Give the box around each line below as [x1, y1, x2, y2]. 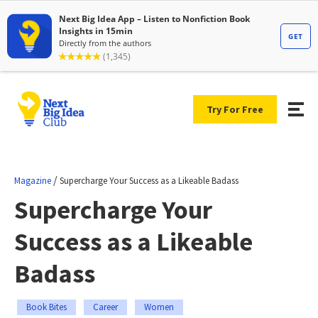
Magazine [14, 174, 51, 187]
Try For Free [207, 102, 263, 116]
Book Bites [26, 300, 67, 313]
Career [93, 300, 118, 313]
